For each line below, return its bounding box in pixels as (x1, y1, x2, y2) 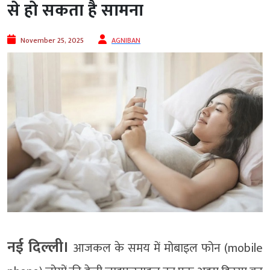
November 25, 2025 (20, 34, 84, 47)
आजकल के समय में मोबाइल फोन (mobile (69, 238, 263, 259)
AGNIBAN (111, 34, 140, 47)
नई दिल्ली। (7, 235, 69, 260)
